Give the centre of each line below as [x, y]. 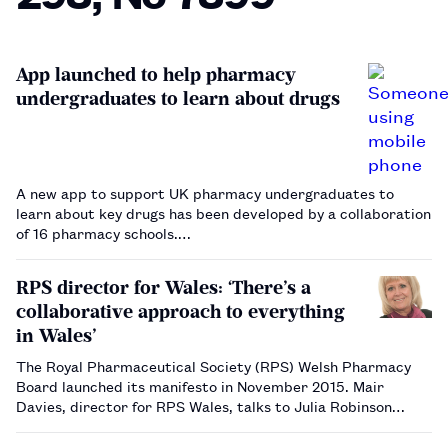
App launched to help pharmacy [156, 74]
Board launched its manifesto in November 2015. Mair [200, 385]
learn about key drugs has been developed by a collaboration [223, 212]
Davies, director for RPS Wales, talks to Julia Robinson [204, 405]
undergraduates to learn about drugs [178, 98]
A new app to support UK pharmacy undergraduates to [205, 192]
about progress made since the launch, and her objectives [214, 425]
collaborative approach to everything [180, 311]
